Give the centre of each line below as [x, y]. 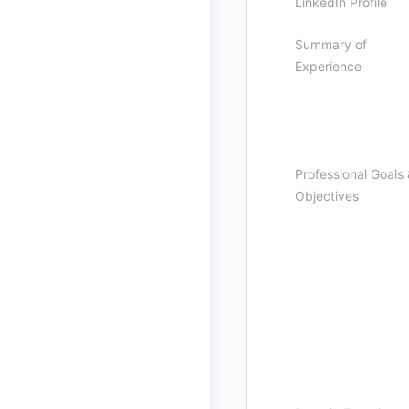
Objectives [327, 196]
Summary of [331, 44]
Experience [328, 66]
